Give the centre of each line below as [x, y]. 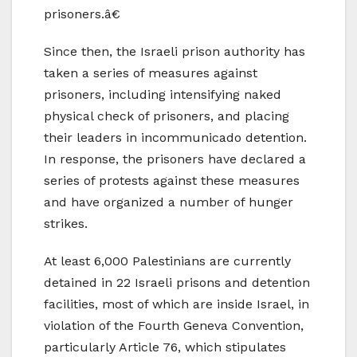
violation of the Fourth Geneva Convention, [174, 326]
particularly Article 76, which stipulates [165, 347]
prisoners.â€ [82, 14]
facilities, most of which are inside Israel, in [177, 304]
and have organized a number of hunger [169, 202]
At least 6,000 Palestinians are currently [167, 261]
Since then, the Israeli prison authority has [175, 52]
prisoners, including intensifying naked [163, 95]
